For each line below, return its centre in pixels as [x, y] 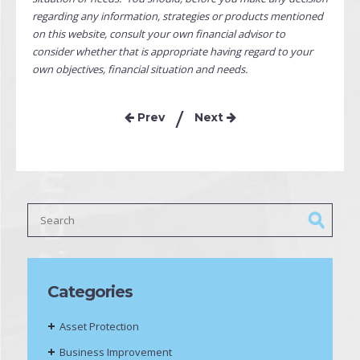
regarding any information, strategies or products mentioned [178, 16]
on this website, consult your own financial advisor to [159, 34]
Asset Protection [99, 326]
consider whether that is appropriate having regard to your [172, 51]
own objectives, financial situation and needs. [140, 69]
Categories [90, 292]
